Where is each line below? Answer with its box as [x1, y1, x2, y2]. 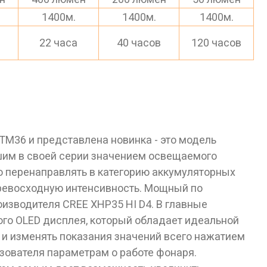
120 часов [191, 36, 241, 49]
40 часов [117, 36, 161, 49]
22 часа [39, 36, 77, 49]
